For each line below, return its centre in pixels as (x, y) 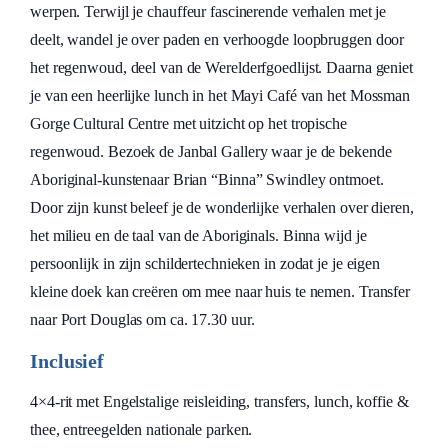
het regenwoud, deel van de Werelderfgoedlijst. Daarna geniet (221, 67)
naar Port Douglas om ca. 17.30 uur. (142, 319)
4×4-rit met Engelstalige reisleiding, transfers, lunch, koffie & (219, 401)
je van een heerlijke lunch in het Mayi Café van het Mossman (220, 95)
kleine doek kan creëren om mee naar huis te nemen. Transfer (220, 291)
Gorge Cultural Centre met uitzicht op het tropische (188, 123)
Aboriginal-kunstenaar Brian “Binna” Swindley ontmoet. (207, 179)
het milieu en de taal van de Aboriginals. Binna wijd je (198, 235)
